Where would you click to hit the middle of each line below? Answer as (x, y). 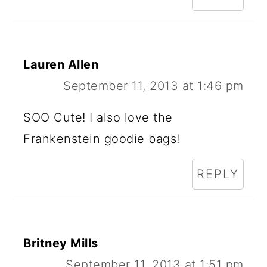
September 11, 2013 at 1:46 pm (153, 86)
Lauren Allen (61, 64)
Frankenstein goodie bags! (102, 139)
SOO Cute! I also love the (98, 117)
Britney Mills (61, 243)
